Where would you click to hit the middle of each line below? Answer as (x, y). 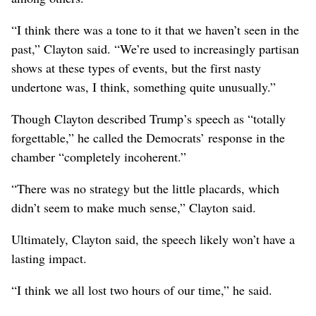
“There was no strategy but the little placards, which (145, 189)
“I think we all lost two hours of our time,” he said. (142, 290)
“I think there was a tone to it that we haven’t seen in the (155, 30)
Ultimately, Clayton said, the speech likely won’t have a (153, 239)
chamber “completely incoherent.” (99, 157)
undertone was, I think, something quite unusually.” (144, 87)
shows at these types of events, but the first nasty (136, 68)
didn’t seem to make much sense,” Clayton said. (134, 208)
